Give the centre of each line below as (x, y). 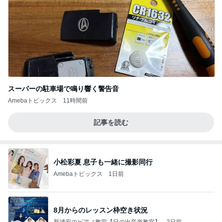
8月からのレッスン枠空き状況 (101, 210)
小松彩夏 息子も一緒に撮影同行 (103, 162)
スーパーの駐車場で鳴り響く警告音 (63, 88)
